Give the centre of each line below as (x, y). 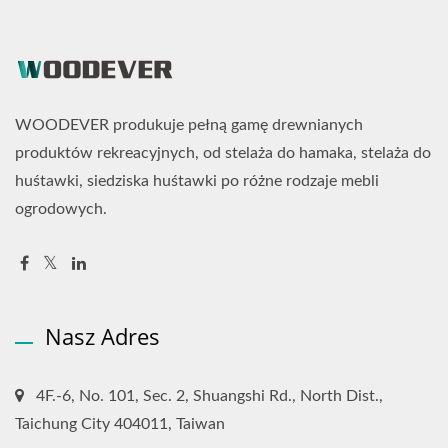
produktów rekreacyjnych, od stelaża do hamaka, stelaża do (223, 152)
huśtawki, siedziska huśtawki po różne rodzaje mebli (197, 180)
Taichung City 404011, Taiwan (120, 423)
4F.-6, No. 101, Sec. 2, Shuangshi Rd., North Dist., (209, 395)
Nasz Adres (102, 335)
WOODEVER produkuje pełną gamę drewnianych (189, 124)
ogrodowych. (61, 208)
